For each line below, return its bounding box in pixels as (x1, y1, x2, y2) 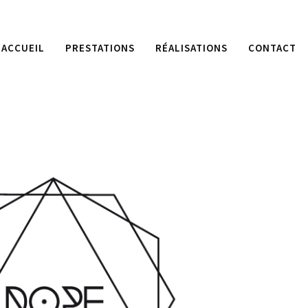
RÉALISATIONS (155, 41, 228, 54)
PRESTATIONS (65, 41, 135, 54)
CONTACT (248, 41, 296, 54)
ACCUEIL (1, 41, 45, 54)
